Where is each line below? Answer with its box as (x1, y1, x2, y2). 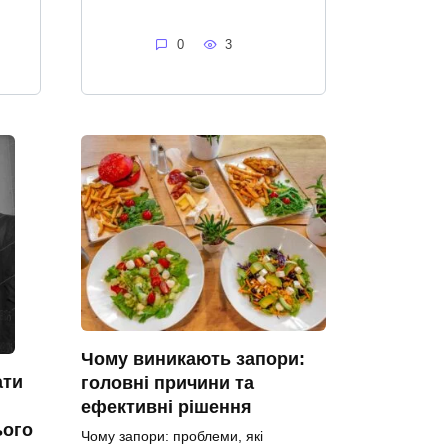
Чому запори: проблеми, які (81, 427, 263, 444)
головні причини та (81, 372, 254, 393)
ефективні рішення (81, 396, 252, 417)
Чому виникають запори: (81, 348, 305, 369)
